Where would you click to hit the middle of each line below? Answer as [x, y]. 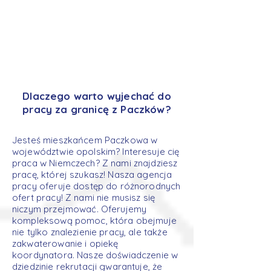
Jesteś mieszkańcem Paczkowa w [85, 140]
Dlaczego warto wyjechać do [97, 96]
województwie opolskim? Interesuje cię [96, 152]
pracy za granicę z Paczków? [97, 109]
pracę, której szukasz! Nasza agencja [92, 175]
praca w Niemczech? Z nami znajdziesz [95, 163]
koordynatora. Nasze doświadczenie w [95, 255]
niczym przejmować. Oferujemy [80, 209]
